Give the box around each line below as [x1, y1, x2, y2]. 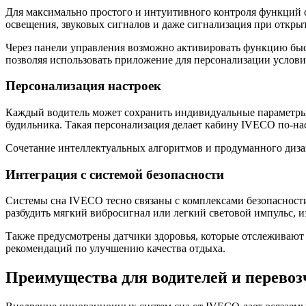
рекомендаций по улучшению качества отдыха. [5, 242, 225, 255]
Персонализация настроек [5, 79, 161, 94]
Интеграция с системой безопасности [5, 167, 224, 182]
